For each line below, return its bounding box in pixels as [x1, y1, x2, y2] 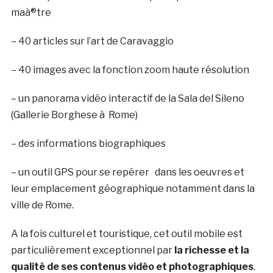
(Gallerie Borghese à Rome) [10, 108, 138, 121]
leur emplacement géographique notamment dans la [10, 182, 255, 194]
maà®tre [10, 6, 51, 18]
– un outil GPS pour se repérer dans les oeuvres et [10, 166, 244, 178]
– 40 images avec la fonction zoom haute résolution [10, 63, 249, 76]
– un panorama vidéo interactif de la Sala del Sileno [10, 92, 244, 104]
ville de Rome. [10, 199, 74, 211]
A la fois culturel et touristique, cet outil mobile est [10, 227, 243, 239]
